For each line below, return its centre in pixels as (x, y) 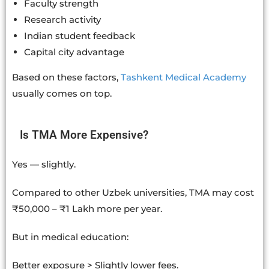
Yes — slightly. (44, 164)
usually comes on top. (62, 93)
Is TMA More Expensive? (84, 134)
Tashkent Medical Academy (183, 77)
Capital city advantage (74, 52)
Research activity (62, 19)
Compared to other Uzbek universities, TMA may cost (133, 192)
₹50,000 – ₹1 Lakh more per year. (87, 208)
